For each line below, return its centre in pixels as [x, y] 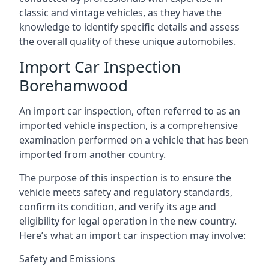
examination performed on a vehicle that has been [134, 140]
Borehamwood [74, 85]
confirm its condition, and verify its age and [118, 207]
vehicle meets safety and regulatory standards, [126, 192]
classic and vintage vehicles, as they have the [120, 13]
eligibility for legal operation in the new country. [128, 221]
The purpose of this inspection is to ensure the [125, 178]
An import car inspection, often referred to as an [130, 111]
